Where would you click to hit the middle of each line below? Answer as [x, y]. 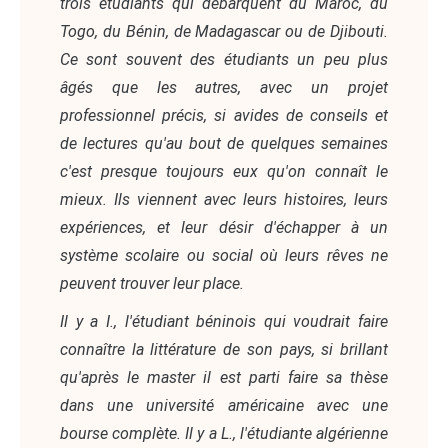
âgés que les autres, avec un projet [224, 88]
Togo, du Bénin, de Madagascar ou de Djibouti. [224, 32]
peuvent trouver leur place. [152, 284]
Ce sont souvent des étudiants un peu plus [224, 60]
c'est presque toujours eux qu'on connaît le [224, 172]
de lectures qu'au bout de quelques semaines [224, 144]
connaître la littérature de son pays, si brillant [224, 350]
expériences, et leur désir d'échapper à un [224, 228]
